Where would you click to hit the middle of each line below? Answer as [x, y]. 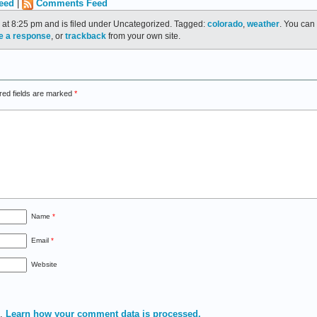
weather [263, 23]
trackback [86, 35]
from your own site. [143, 35]
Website [44, 264]
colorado [225, 23]
